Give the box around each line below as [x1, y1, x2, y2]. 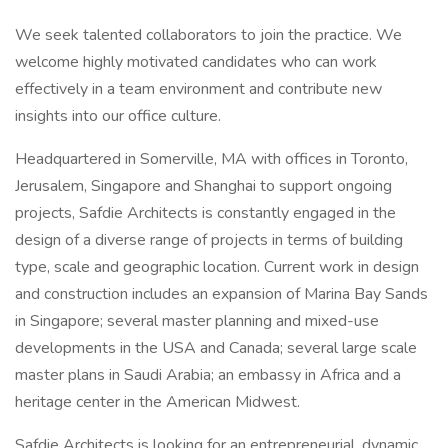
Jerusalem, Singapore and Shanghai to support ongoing [15, 175, 392, 197]
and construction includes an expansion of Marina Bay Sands [15, 283, 428, 305]
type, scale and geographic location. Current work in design [15, 256, 419, 278]
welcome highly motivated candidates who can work [15, 51, 377, 73]
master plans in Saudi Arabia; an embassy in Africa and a [15, 364, 401, 386]
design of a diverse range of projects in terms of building [15, 229, 403, 251]
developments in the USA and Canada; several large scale [15, 337, 417, 359]
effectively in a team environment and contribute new [15, 78, 382, 100]
